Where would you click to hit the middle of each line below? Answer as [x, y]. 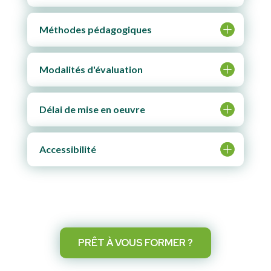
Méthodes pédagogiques [95, 29]
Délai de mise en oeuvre [92, 109]
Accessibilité [67, 149]
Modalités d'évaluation [91, 69]
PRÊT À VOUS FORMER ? [135, 243]
